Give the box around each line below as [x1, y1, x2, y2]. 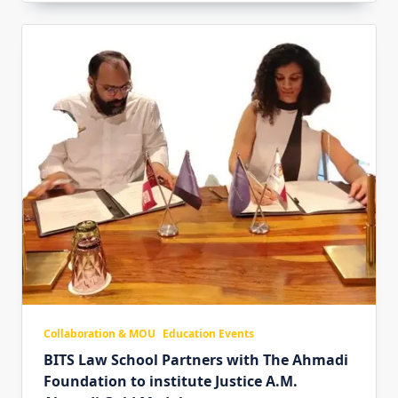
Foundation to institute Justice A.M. [44, 371, 298, 392]
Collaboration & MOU [44, 326, 155, 342]
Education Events [163, 326, 254, 342]
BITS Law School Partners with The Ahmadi [44, 350, 348, 370]
